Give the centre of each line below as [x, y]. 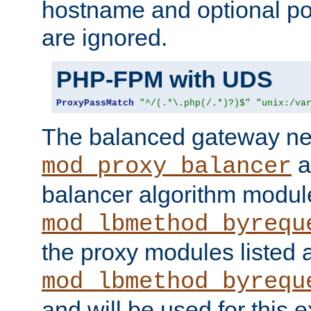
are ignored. [104, 37]
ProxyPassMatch [95, 103]
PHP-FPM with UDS [165, 79]
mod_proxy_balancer [167, 166]
